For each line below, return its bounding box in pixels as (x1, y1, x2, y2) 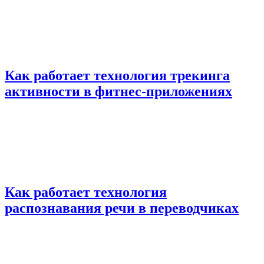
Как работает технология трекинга (5, 67, 230, 83)
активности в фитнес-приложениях (5, 83, 232, 99)
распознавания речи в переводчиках (5, 200, 239, 216)
